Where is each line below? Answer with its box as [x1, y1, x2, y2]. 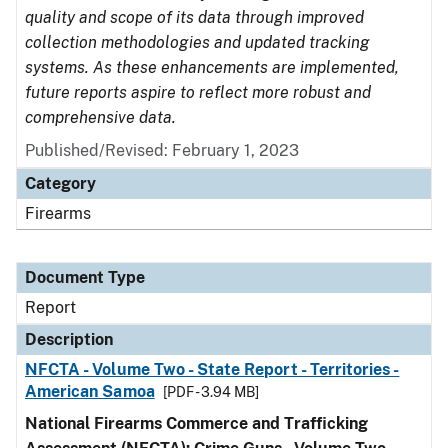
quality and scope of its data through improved [25, 8, 364, 27]
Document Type [25, 268, 145, 287]
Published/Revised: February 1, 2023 [25, 141, 299, 160]
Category [25, 174, 96, 193]
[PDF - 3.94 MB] [162, 384, 259, 400]
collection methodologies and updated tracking [25, 33, 370, 52]
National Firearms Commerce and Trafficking [25, 414, 368, 433]
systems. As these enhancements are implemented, [25, 58, 399, 77]
